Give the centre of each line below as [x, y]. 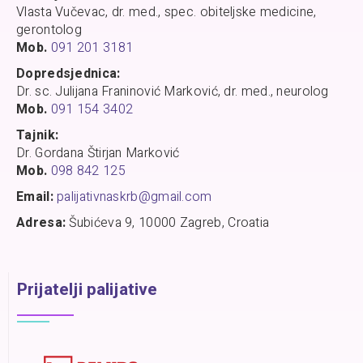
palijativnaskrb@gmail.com [135, 197]
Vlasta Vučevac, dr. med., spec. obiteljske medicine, [167, 12]
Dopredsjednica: [68, 74]
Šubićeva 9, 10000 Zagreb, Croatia [168, 223]
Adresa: [41, 223]
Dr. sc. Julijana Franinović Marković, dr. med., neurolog [173, 92]
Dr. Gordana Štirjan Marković [98, 153]
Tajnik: [38, 135]
